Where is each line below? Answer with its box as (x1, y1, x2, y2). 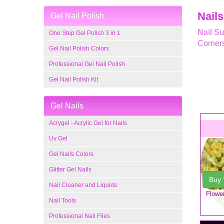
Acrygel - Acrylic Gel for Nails (49, 119, 127, 126)
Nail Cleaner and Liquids (49, 181, 117, 188)
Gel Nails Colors (49, 150, 93, 157)
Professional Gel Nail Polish (49, 60, 125, 67)
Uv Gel (49, 135, 67, 142)
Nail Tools (49, 197, 76, 204)
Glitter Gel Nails (49, 166, 91, 173)
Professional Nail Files (49, 212, 110, 219)
